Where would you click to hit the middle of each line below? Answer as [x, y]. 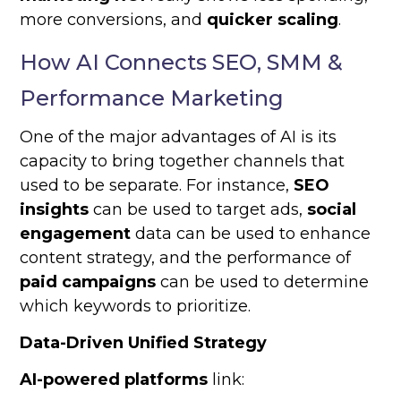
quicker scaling [273, 20]
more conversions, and [114, 20]
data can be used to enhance [251, 234]
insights [55, 210]
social [332, 210]
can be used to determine [263, 282]
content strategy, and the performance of [186, 258]
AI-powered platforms [114, 380]
